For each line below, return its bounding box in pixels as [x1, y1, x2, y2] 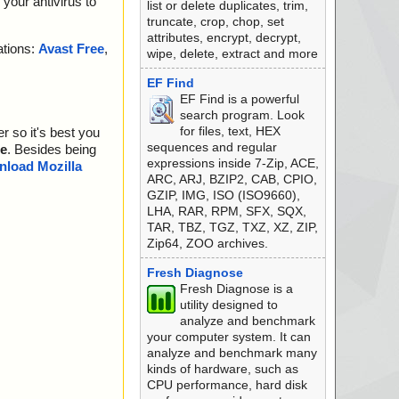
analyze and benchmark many [146, 346, 317, 360]
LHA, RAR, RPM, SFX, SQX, [146, 204, 306, 218]
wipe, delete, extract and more [146, 46, 318, 61]
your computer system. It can [146, 330, 311, 344]
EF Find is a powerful [179, 92, 299, 106]
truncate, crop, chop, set [146, 14, 284, 28]
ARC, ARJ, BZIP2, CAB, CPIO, [146, 172, 317, 186]
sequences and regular [146, 140, 277, 154]
